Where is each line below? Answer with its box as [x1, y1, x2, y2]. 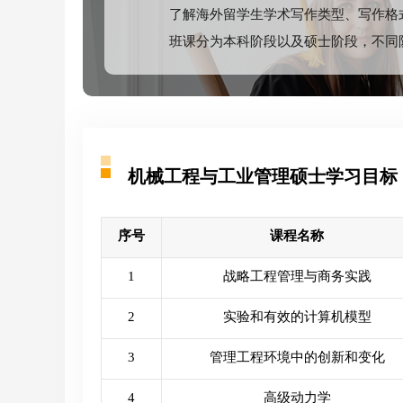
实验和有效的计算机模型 [222, 309, 372, 325]
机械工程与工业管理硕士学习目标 [128, 166, 398, 187]
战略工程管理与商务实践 [222, 269, 372, 284]
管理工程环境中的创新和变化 [209, 350, 385, 365]
